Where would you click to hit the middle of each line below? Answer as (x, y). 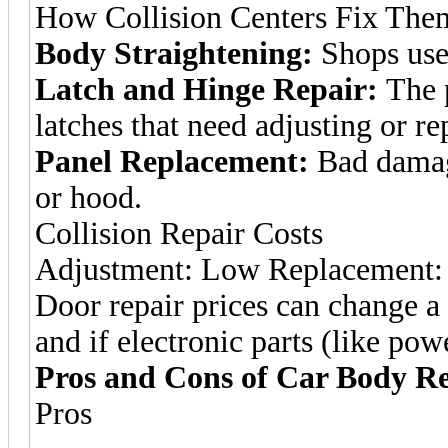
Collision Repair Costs (179, 233)
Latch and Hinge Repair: (206, 89)
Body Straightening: (174, 53)
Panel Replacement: (172, 161)
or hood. (88, 197)
